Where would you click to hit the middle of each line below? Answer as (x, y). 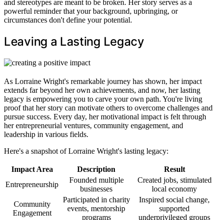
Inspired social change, (174, 199)
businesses (96, 189)
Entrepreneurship (32, 184)
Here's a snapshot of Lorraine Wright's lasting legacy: (86, 151)
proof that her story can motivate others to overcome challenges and (108, 108)
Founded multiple (96, 180)
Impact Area (32, 169)
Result (174, 169)
